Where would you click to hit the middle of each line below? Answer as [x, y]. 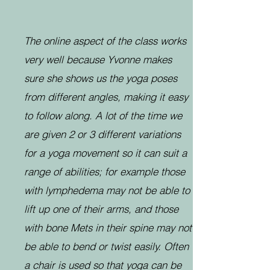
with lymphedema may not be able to [107, 190]
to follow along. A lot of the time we [103, 115]
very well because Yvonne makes [98, 59]
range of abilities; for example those [105, 171]
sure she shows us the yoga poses [101, 78]
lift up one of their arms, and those [101, 209]
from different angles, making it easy [106, 97]
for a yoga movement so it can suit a [105, 153]
